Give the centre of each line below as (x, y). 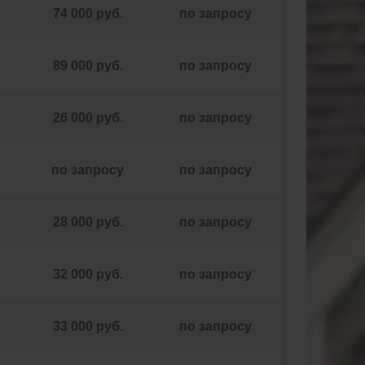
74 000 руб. (88, 13)
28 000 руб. (88, 222)
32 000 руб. (88, 274)
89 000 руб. (88, 66)
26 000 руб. (88, 118)
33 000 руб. (88, 326)
